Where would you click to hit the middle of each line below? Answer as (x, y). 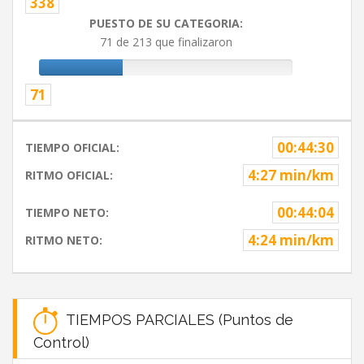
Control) (61, 343)
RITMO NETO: (64, 240)
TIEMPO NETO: (67, 213)
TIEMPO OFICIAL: (72, 148)
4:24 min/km (291, 240)
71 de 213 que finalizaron (166, 42)
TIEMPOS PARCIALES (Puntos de (175, 319)
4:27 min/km (291, 175)
